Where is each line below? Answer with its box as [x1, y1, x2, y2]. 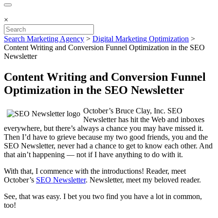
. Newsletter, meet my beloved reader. [86, 175, 201, 184]
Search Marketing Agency [4, 35, 84, 43]
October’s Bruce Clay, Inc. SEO [83, 106, 182, 115]
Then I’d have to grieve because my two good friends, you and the [4, 132, 208, 141]
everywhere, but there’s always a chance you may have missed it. [4, 124, 203, 132]
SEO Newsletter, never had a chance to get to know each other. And [4, 141, 213, 150]
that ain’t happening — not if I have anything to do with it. [4, 150, 183, 159]
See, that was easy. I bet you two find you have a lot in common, [4, 192, 202, 200]
